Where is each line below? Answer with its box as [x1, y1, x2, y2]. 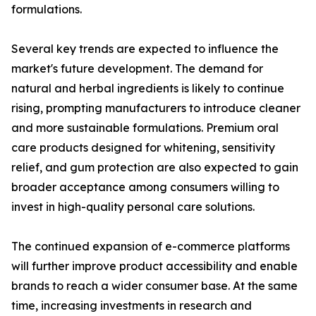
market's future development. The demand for [11, 61, 263, 76]
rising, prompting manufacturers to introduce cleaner [11, 101, 300, 116]
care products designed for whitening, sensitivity [11, 140, 275, 155]
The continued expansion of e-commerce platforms [11, 239, 290, 254]
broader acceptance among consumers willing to [11, 180, 279, 195]
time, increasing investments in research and [11, 298, 252, 313]
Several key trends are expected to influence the [11, 42, 279, 56]
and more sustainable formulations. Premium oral [11, 121, 279, 135]
